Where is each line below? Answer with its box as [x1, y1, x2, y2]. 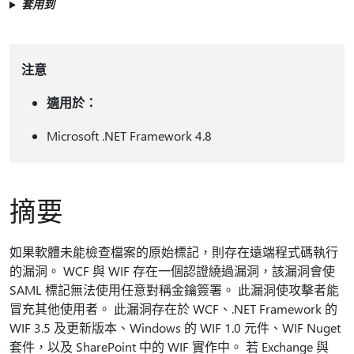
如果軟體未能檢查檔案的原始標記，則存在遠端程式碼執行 [9, 243, 338, 260]
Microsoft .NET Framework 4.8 [46, 127, 212, 144]
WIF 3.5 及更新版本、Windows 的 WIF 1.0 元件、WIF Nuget [9, 319, 341, 336]
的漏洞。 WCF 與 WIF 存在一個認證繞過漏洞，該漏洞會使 [9, 262, 335, 279]
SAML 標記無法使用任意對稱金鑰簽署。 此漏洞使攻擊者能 [9, 281, 339, 298]
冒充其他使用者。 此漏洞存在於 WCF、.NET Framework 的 [9, 300, 337, 317]
